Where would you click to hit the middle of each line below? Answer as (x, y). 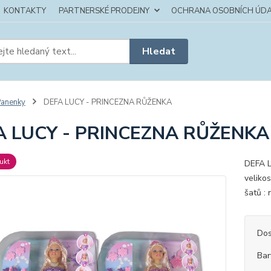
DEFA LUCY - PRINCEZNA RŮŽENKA (106, 102)
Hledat (159, 51)
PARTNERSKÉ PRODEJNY (104, 11)
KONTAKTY (25, 11)
